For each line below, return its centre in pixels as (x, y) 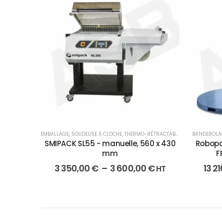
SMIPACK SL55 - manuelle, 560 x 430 (110, 144)
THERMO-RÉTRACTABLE (150, 134)
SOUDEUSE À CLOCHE (97, 134)
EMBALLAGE (55, 134)
